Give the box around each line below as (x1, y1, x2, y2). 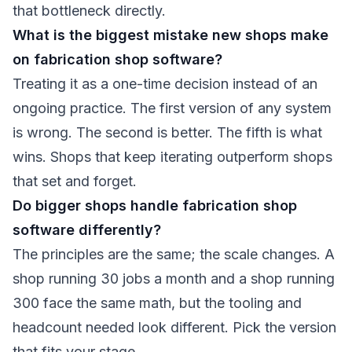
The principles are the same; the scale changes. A (13, 246, 335, 262)
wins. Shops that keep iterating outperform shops (13, 148, 332, 165)
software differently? (13, 222, 161, 238)
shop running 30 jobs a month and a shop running (13, 270, 335, 287)
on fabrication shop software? (13, 51, 222, 68)
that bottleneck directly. (13, 2, 166, 19)
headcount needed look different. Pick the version (13, 319, 336, 335)
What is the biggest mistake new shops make (13, 27, 328, 43)
